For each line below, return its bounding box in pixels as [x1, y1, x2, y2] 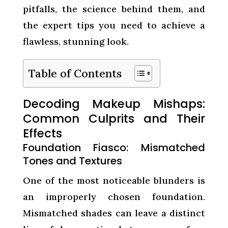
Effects [22, 125, 62, 141]
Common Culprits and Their [22, 110, 206, 127]
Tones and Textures [22, 153, 122, 168]
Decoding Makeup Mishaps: [22, 95, 206, 112]
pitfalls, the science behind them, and [22, 3, 206, 15]
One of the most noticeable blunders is [22, 174, 206, 186]
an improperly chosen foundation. [22, 190, 206, 203]
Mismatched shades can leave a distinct [22, 207, 206, 219]
